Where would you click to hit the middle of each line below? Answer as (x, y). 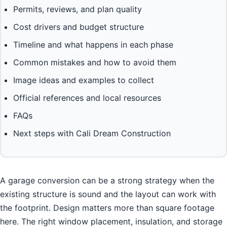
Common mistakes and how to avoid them (95, 63)
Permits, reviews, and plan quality (78, 9)
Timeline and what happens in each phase (93, 45)
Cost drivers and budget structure (79, 27)
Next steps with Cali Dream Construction (92, 134)
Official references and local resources (87, 98)
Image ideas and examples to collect (84, 80)
